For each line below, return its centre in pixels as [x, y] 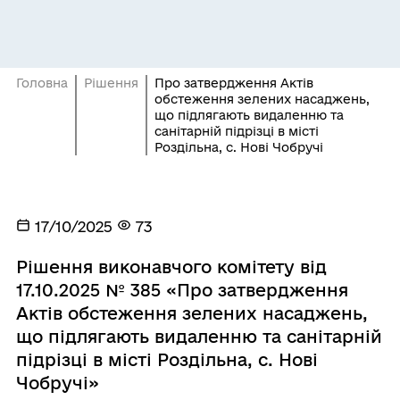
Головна [42, 83]
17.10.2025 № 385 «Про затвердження [182, 290]
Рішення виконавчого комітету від [171, 267]
